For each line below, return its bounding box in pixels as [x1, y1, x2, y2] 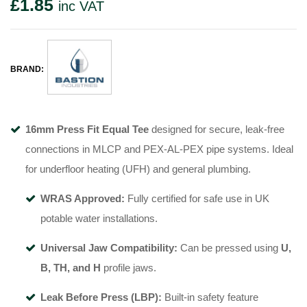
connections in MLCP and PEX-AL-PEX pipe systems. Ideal [25, 143, 293, 156]
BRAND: [10, 64, 44, 74]
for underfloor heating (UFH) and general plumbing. [25, 163, 251, 175]
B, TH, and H [40, 262, 101, 274]
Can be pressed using [177, 242, 281, 254]
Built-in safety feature [162, 291, 258, 304]
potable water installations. [40, 212, 158, 225]
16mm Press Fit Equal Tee [25, 123, 149, 136]
